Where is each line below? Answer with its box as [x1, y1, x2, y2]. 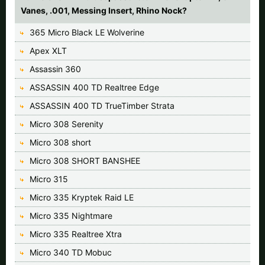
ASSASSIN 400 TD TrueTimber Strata [30, 100, 174, 111]
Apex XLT [30, 45, 67, 56]
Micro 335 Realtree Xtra [30, 228, 122, 239]
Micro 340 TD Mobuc [30, 247, 112, 257]
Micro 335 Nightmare [30, 210, 112, 221]
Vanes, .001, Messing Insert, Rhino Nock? [21, 5, 187, 15]
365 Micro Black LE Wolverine [30, 27, 144, 37]
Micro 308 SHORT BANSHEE [30, 155, 140, 166]
